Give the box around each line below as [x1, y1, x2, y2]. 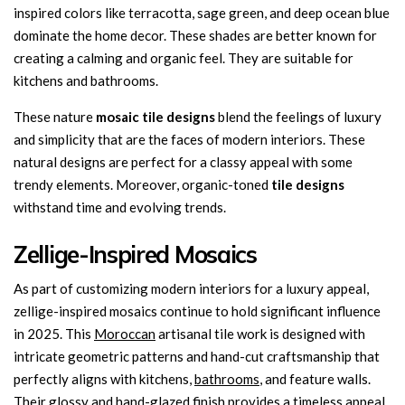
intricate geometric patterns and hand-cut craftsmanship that [14, 348, 380, 364]
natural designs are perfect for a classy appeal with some [14, 154, 353, 170]
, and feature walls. [259, 371, 371, 387]
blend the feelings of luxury [215, 108, 381, 125]
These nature [14, 108, 96, 125]
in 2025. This [14, 325, 94, 342]
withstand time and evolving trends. [14, 199, 226, 215]
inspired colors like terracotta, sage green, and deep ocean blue [14, 5, 390, 21]
